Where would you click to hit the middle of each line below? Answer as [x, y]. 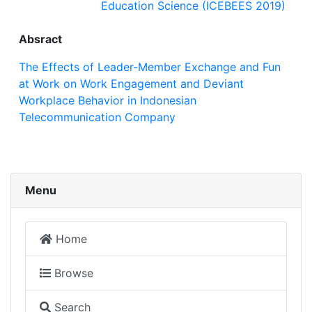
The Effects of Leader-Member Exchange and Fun [150, 67]
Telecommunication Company [97, 117]
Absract [40, 39]
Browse [72, 273]
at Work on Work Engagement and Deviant [131, 84]
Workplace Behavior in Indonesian [108, 101]
